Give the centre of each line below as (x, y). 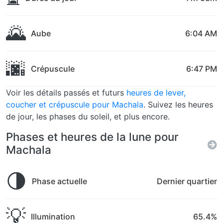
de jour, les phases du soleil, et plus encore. (88, 116)
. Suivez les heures (178, 105)
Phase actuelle (59, 181)
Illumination (53, 217)
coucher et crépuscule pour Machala (75, 105)
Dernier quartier (187, 181)
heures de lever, (156, 93)
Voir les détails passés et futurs (66, 93)
